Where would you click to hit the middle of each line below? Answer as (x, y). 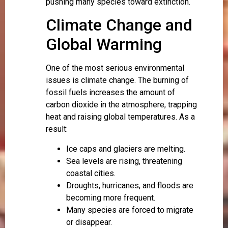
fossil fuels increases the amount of (110, 93)
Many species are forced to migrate (130, 210)
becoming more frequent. (111, 197)
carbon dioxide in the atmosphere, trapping (121, 105)
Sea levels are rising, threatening (124, 161)
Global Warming (104, 45)
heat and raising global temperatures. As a (120, 117)
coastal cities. (91, 173)
